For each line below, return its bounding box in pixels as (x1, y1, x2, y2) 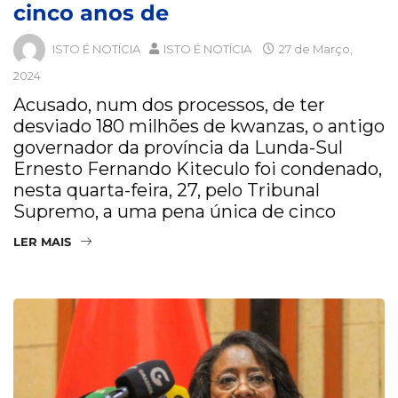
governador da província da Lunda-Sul (13, 137, 343, 159)
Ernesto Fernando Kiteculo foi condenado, (13, 158, 382, 180)
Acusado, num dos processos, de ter (13, 94, 325, 116)
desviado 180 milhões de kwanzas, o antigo (13, 115, 385, 138)
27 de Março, (276, 41, 353, 56)
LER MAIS (13, 235, 71, 250)
